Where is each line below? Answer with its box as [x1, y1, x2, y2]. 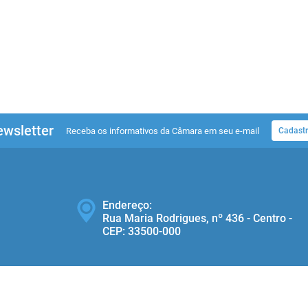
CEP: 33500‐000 [102, 225, 181, 238]
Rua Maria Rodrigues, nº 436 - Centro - [102, 212, 292, 225]
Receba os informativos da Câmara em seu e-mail [65, 125, 259, 136]
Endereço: [102, 199, 152, 212]
